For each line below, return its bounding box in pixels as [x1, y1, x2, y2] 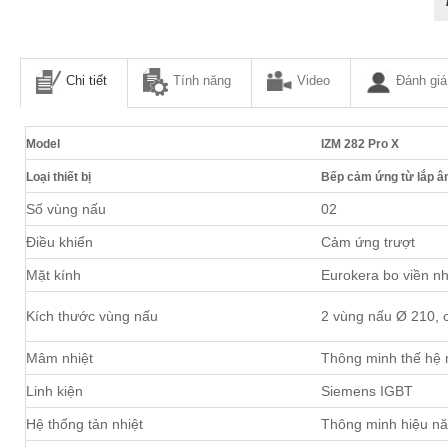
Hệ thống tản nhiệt [26, 415, 143, 432]
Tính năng [173, 72, 231, 88]
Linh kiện [26, 382, 83, 399]
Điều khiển [26, 233, 93, 250]
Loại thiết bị [26, 169, 91, 184]
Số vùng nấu [26, 200, 106, 217]
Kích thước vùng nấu [26, 307, 158, 324]
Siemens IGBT [321, 382, 414, 399]
